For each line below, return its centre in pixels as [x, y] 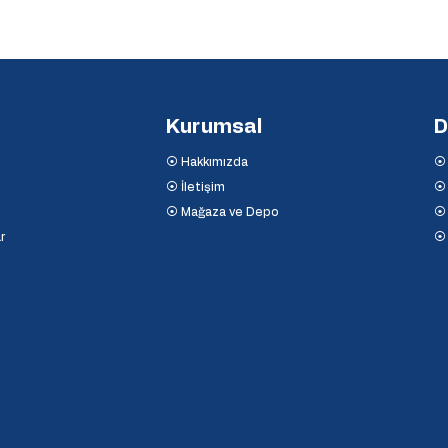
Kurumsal [214, 127]
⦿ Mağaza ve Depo [222, 212]
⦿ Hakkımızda [206, 162]
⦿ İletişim [195, 187]
